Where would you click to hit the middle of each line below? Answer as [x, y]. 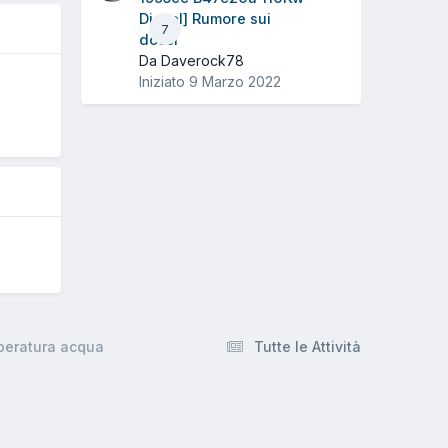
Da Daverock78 [191, 61]
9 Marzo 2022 [235, 82]
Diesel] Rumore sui [205, 19]
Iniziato [164, 82]
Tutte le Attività [307, 346]
